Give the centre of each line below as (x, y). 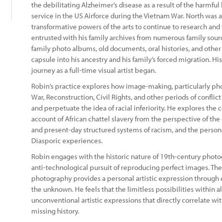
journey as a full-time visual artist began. (94, 70)
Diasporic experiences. (67, 140)
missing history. (55, 211)
